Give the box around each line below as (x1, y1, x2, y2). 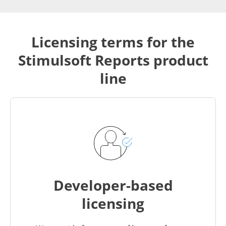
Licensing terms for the (31, 32, 195, 51)
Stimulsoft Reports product (18, 50, 208, 70)
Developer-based (53, 175, 173, 195)
